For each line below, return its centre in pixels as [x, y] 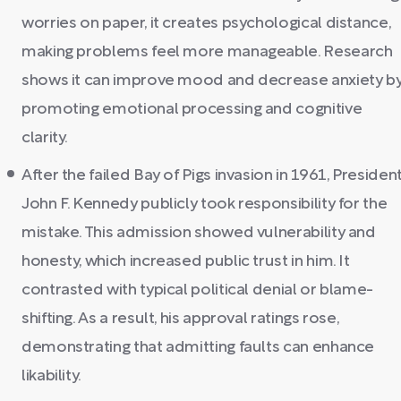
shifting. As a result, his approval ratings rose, [180, 319]
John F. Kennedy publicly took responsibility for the [205, 205]
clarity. [45, 138]
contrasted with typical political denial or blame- [198, 290]
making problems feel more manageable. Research [207, 52]
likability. [52, 376]
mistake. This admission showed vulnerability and [199, 233]
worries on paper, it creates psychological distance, [206, 24]
